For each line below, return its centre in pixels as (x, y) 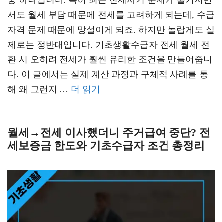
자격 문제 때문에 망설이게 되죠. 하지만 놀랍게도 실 (111, 30)
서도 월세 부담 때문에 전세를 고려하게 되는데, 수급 (111, 15)
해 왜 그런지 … (39, 89)
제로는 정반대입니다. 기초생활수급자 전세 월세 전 (109, 45)
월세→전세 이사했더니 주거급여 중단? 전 (109, 133)
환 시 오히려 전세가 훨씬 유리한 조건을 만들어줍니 (110, 59)
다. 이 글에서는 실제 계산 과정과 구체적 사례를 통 (108, 74)
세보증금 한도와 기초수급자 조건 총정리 (106, 145)
